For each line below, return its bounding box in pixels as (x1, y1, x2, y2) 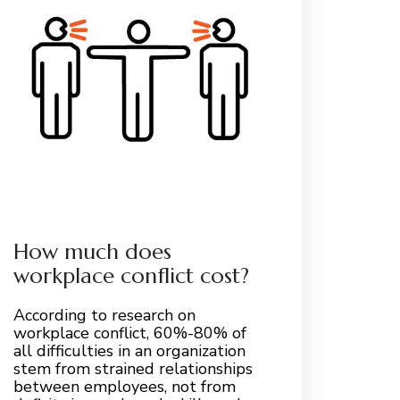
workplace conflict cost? (12, 262, 249, 289)
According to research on (12, 304, 196, 326)
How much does (12, 237, 171, 265)
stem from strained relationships (12, 357, 253, 379)
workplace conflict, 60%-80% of (12, 321, 246, 344)
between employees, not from (12, 375, 236, 397)
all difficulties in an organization (12, 339, 246, 362)
